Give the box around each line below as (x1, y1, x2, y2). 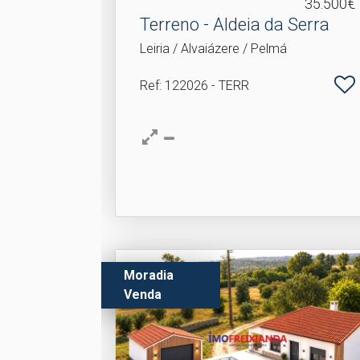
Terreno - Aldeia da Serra (140, 14, 330, 35)
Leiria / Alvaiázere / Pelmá (140, 41, 288, 56)
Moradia (124, 268, 174, 283)
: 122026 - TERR (159, 78, 250, 93)
